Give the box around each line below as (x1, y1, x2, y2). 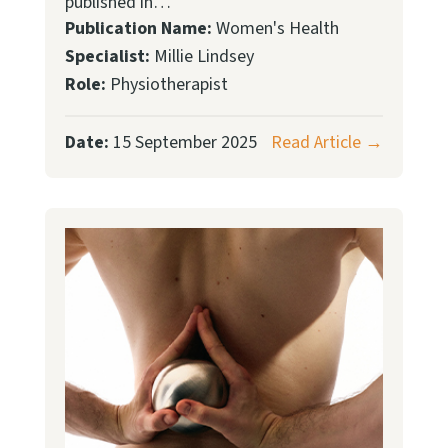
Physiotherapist (105, 72, 228, 98)
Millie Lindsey (149, 44, 254, 70)
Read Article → (271, 130, 384, 156)
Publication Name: (64, 16, 212, 42)
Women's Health (211, 16, 339, 42)
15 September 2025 (108, 130, 257, 156)
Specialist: (64, 44, 150, 70)
